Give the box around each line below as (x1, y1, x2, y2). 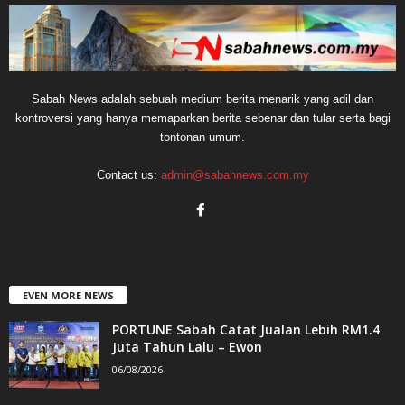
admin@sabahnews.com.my (160, 167, 309, 182)
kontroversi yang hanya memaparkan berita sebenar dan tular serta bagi (14, 110, 391, 125)
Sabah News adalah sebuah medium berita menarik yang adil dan (32, 91, 373, 106)
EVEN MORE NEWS (23, 287, 114, 302)
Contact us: (96, 167, 161, 182)
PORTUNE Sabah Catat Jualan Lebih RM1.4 (112, 320, 380, 338)
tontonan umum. (160, 129, 245, 144)
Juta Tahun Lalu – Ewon (112, 337, 262, 355)
